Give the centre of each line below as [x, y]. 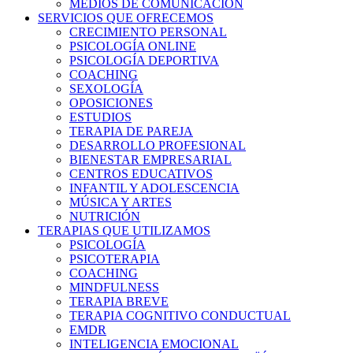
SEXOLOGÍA [106, 89]
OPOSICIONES [111, 103]
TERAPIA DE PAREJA [131, 131]
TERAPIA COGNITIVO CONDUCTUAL [180, 316]
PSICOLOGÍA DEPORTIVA [144, 60]
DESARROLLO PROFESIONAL [158, 145]
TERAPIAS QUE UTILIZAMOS [124, 230]
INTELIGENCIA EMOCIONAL [154, 344]
